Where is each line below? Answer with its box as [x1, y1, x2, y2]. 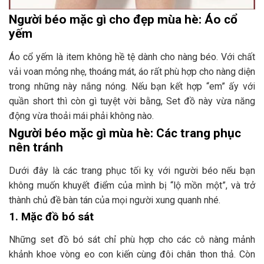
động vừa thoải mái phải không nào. [9, 110, 154, 121]
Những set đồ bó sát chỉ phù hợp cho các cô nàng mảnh [9, 233, 255, 245]
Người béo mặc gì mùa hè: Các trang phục [9, 126, 241, 140]
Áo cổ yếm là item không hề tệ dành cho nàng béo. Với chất [9, 51, 255, 62]
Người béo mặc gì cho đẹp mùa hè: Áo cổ [9, 12, 237, 27]
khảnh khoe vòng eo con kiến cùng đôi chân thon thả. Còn [9, 248, 255, 260]
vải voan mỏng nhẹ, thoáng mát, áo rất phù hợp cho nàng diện [9, 65, 255, 77]
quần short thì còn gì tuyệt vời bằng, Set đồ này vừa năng [9, 95, 255, 107]
